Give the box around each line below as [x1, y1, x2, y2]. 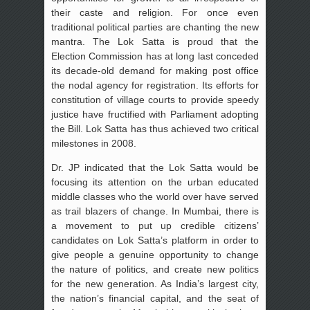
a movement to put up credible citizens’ [51, 220, 259, 232]
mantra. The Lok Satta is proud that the [51, 36, 259, 48]
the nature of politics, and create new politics [51, 264, 259, 275]
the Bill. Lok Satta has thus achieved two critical [51, 123, 259, 135]
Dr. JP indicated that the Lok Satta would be [51, 162, 259, 174]
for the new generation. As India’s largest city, [51, 278, 259, 290]
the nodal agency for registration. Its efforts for [51, 80, 259, 91]
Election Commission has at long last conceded [51, 51, 259, 62]
